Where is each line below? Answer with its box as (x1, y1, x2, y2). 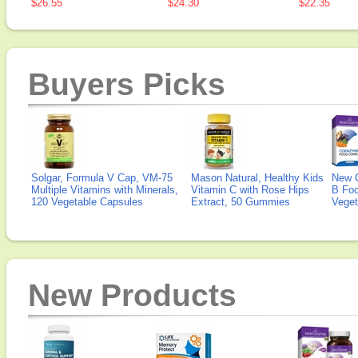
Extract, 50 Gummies (191, 196, 290, 208)
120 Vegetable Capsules (31, 196, 143, 208)
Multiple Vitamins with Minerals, (31, 184, 178, 196)
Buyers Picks (28, 67, 225, 101)
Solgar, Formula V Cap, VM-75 (31, 172, 173, 184)
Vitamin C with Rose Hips (191, 184, 309, 196)
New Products (28, 278, 237, 312)
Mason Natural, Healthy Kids (191, 172, 324, 184)
